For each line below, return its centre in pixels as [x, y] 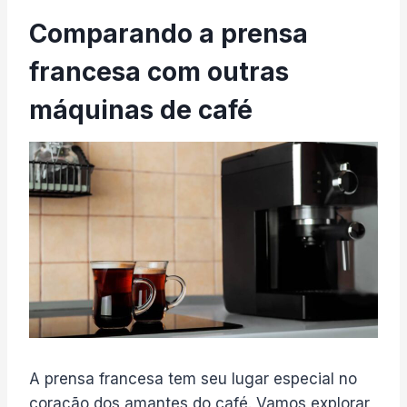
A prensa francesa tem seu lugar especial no [193, 378]
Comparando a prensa [169, 33]
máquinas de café [141, 109]
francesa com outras [159, 71]
